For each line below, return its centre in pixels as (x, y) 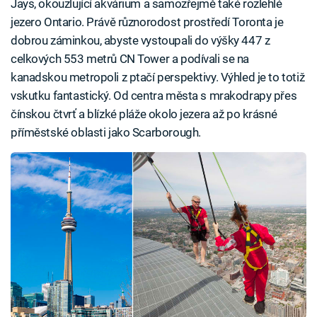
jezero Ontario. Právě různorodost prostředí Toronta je (147, 22)
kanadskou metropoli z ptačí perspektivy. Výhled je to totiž (158, 77)
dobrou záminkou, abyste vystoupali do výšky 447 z (140, 40)
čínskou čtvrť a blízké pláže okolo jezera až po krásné (144, 114)
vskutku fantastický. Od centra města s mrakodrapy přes (154, 95)
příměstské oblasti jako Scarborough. (106, 132)
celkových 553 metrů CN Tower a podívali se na (130, 58)
